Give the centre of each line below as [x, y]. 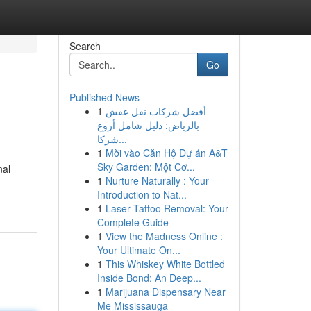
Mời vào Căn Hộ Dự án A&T [166, 153]
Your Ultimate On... [138, 250]
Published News [104, 97]
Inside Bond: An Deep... [149, 278]
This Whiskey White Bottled [165, 264]
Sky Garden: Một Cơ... [146, 167]
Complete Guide [133, 222]
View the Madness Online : [164, 236]
